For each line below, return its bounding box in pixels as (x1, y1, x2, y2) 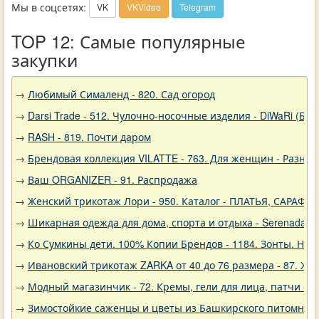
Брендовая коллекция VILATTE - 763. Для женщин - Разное (28, 151, 317, 165)
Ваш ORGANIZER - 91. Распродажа (28, 172, 197, 187)
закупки (11, 47, 78, 72)
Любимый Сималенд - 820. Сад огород (28, 87, 215, 101)
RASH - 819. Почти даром (28, 130, 151, 144)
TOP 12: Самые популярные (11, 28, 246, 53)
